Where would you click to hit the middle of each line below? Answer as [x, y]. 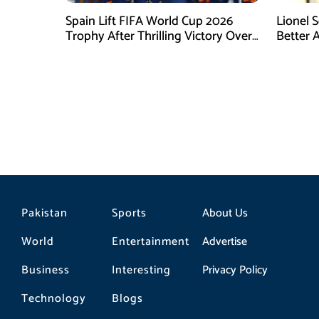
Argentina [92, 51]
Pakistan [45, 213]
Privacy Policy [235, 270]
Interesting [141, 270]
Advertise [224, 241]
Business [46, 270]
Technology [54, 298]
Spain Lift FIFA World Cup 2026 [149, 21]
